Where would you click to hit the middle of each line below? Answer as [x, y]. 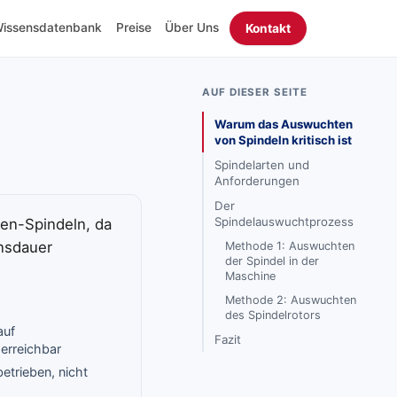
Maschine [250, 276]
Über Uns [192, 27]
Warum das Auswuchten [284, 124]
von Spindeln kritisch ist [283, 140]
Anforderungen [257, 181]
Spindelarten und [262, 165]
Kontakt [268, 28]
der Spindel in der [272, 261]
